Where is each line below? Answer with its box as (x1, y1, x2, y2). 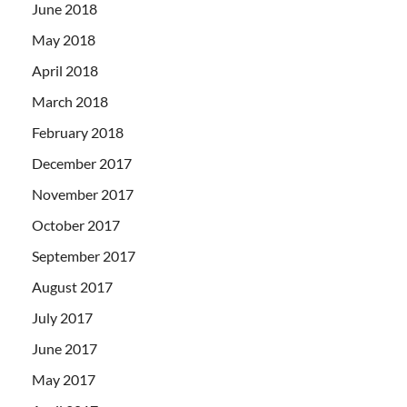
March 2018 (32, 92, 108, 110)
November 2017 (32, 184, 134, 203)
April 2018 (32, 61, 98, 79)
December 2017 (32, 154, 132, 172)
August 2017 (32, 277, 113, 295)
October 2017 (32, 215, 120, 233)
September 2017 (32, 246, 135, 264)
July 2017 (32, 308, 93, 326)
